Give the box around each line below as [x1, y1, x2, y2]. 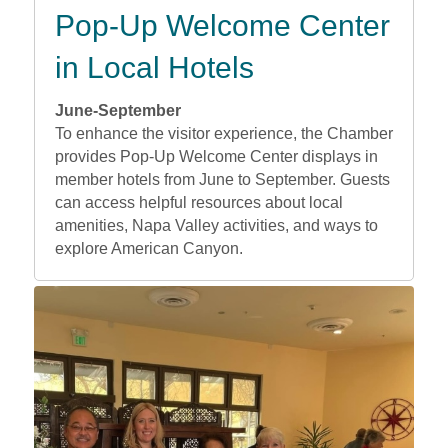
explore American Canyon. [54, 240, 243, 258]
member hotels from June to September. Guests [54, 171, 390, 189]
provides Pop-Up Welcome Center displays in [54, 148, 378, 166]
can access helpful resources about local [54, 194, 343, 212]
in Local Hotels [54, 51, 254, 85]
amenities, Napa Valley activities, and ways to [54, 217, 378, 235]
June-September [54, 102, 181, 120]
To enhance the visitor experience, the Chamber [54, 125, 393, 143]
